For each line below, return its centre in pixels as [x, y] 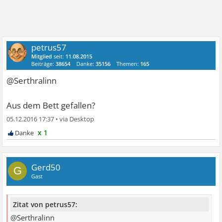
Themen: [129, 64]
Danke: [86, 64]
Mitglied [42, 56]
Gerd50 [46, 167]
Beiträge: [44, 64]
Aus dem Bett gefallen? [51, 106]
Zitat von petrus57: [45, 205]
